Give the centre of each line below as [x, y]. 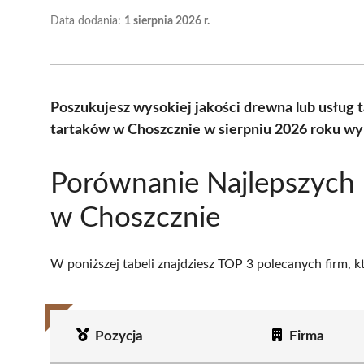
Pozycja [119, 336]
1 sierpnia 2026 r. [167, 21]
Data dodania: [87, 21]
